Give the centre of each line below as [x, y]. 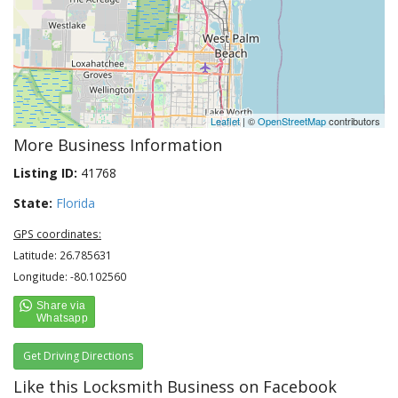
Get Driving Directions [78, 356]
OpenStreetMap [292, 121]
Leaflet [225, 121]
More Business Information [118, 145]
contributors [353, 121]
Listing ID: [45, 173]
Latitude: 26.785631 [63, 255]
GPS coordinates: [57, 234]
